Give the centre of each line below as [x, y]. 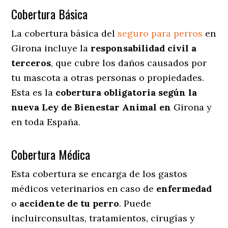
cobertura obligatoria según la [126, 92]
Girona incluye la [51, 48]
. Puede [135, 203]
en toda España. [46, 122]
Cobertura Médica [51, 154]
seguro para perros [160, 33]
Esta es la [34, 92]
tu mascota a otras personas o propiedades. [108, 77]
